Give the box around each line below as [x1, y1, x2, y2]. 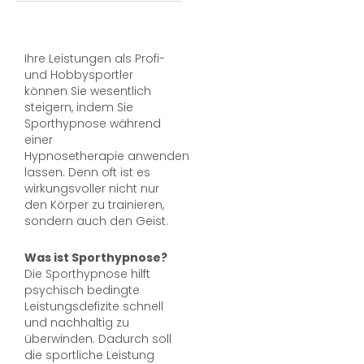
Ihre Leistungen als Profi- [24, 50, 165, 67]
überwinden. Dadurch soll [24, 330, 171, 347]
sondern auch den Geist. [24, 213, 168, 230]
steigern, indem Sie [24, 99, 133, 116]
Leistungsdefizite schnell [24, 297, 163, 314]
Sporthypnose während [24, 115, 161, 132]
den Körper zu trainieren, [24, 197, 164, 214]
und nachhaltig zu [24, 314, 129, 331]
